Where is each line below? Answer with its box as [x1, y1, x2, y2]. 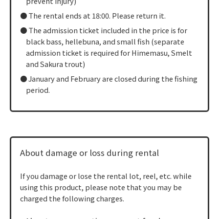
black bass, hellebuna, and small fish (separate [25, 36, 184, 46]
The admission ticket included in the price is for [28, 24, 187, 35]
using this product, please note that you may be [20, 181, 182, 192]
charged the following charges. [20, 193, 124, 203]
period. [25, 84, 50, 95]
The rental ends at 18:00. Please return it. [28, 10, 166, 21]
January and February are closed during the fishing [28, 73, 197, 84]
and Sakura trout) [25, 58, 85, 69]
